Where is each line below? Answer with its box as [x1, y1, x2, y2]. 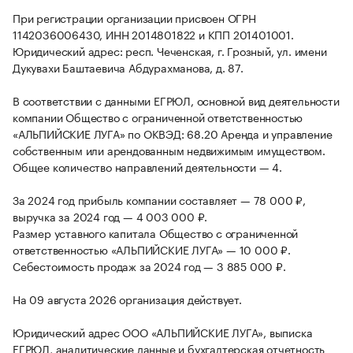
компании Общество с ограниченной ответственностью [13, 108, 303, 126]
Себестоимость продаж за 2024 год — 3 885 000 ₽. [13, 257, 286, 275]
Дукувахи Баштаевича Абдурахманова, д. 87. [13, 58, 243, 76]
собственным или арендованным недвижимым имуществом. [13, 141, 325, 159]
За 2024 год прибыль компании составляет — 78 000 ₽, [13, 191, 306, 209]
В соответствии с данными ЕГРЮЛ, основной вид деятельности [13, 91, 340, 110]
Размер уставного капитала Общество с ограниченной [13, 224, 299, 242]
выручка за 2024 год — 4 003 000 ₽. [13, 207, 208, 225]
